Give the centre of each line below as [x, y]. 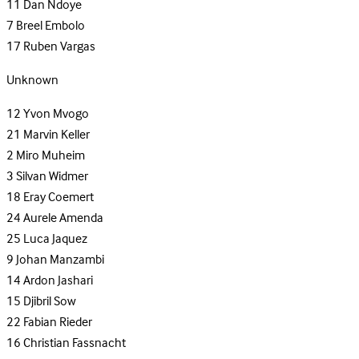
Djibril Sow [50, 302]
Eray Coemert [58, 198]
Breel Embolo [50, 26]
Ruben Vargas [59, 47]
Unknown [32, 81]
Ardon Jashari [58, 281]
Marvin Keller [56, 135]
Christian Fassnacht [75, 343]
